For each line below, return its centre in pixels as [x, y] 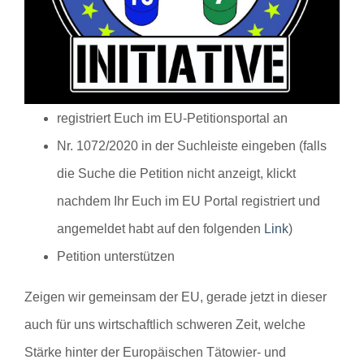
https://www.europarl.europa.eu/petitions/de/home [167, 19]
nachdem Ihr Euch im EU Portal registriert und [188, 201]
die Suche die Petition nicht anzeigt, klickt [176, 173]
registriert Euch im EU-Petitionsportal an [172, 118]
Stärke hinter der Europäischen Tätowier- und [155, 352]
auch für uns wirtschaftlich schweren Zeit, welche [165, 324]
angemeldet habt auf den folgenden [160, 228]
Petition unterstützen [116, 256]
